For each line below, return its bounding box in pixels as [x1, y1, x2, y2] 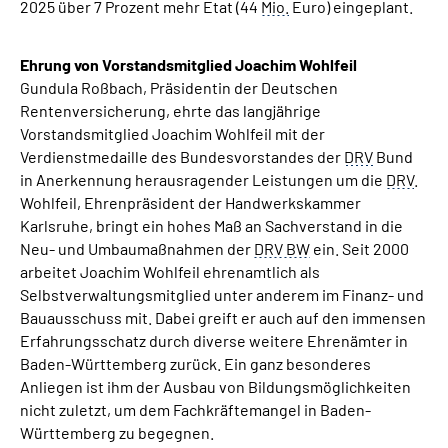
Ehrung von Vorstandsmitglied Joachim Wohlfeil [20, 55, 357, 74]
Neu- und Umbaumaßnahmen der [20, 239, 254, 258]
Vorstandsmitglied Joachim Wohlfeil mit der [20, 124, 325, 143]
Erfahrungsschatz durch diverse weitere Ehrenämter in [20, 331, 408, 350]
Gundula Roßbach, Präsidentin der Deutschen [20, 78, 338, 97]
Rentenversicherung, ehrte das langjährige [20, 101, 321, 120]
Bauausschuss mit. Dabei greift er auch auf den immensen [20, 308, 426, 327]
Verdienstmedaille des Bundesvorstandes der [20, 147, 344, 166]
